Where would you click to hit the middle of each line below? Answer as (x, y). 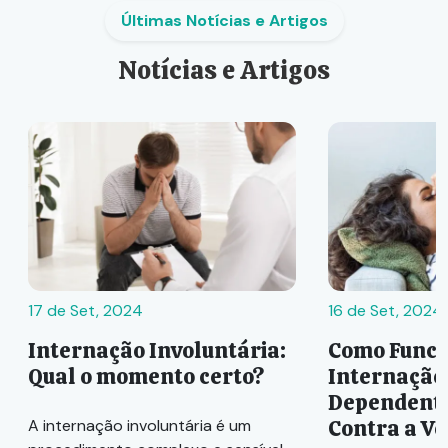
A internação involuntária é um (139, 426)
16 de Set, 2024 (385, 311)
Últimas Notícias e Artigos (224, 20)
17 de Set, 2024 (85, 311)
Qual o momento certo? (146, 377)
